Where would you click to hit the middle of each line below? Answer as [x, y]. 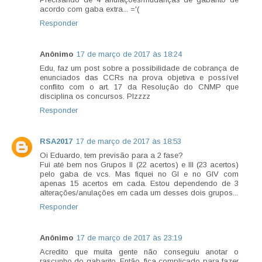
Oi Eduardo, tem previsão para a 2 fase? [111, 156]
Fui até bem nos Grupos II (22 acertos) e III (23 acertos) [139, 165]
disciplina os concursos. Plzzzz [95, 96]
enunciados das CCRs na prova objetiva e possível [139, 78]
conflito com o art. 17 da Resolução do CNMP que [139, 87]
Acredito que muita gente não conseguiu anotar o [139, 252]
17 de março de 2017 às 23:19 [129, 238]
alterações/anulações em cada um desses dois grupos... [139, 193]
